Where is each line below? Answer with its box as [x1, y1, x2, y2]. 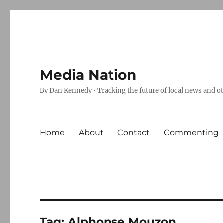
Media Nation [40, 66, 137, 83]
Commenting [164, 127, 219, 137]
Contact [117, 127, 150, 137]
